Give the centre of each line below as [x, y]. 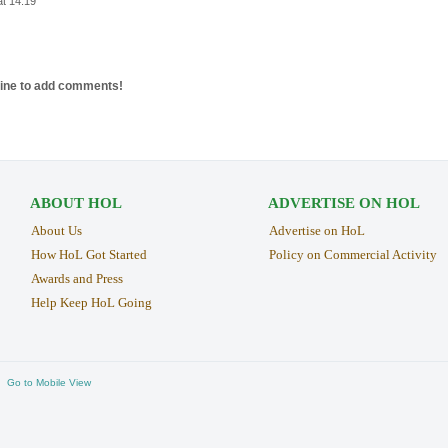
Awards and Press [76, 278]
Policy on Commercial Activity [352, 254]
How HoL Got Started [88, 254]
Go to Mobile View [49, 382]
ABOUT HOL [75, 202]
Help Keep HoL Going [91, 302]
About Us [56, 230]
